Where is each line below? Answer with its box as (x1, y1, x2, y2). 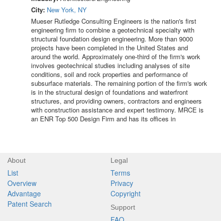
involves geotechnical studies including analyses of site (31, 61, 190, 71)
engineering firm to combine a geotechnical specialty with (31, 25, 194, 35)
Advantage (7, 188, 41, 199)
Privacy (110, 178, 133, 188)
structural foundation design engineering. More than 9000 (31, 34, 193, 44)
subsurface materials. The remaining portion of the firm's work (31, 78, 207, 88)
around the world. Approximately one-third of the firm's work (31, 52, 200, 62)
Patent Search (7, 199, 52, 209)
